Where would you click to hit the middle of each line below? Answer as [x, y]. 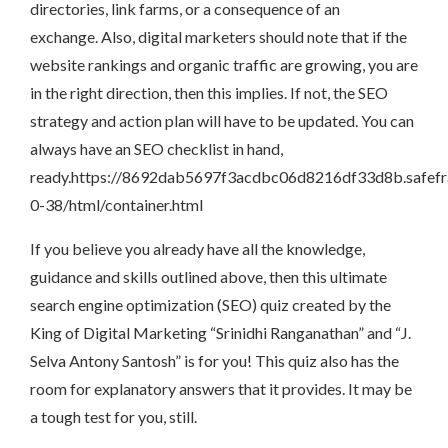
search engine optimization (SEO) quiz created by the [210, 305]
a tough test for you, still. [113, 417]
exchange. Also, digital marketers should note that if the [218, 37]
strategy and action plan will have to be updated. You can [222, 121]
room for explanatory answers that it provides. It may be [221, 389]
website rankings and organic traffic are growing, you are [224, 65]
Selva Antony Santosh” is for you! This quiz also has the [214, 361]
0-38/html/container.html [116, 205]
